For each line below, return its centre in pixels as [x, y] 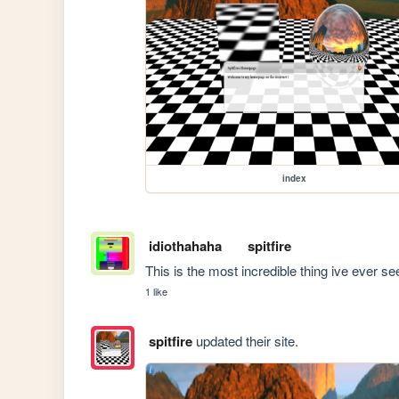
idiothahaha [185, 246]
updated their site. [245, 340]
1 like [157, 292]
